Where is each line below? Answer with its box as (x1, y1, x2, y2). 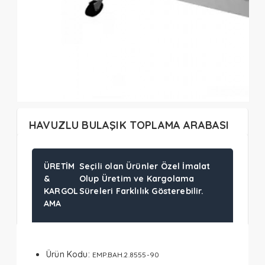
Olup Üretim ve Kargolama (79, 173, 195, 184)
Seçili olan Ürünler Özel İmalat (79, 161, 211, 172)
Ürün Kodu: (46, 249, 90, 260)
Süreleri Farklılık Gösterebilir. (79, 186, 203, 196)
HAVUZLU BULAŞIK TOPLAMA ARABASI (29, 118, 230, 132)
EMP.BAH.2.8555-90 (92, 250, 160, 259)
